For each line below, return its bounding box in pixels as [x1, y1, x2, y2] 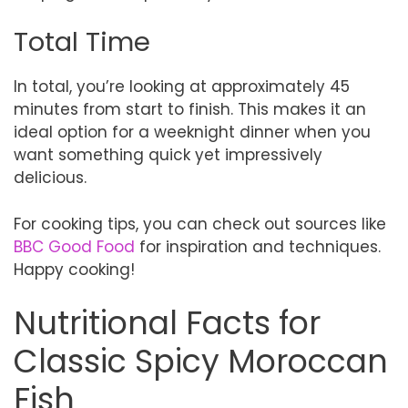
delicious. [14, 167, 87, 189]
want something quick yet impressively [14, 144, 322, 166]
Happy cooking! [14, 258, 135, 280]
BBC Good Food [14, 235, 135, 258]
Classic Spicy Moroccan [14, 339, 388, 383]
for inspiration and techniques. [135, 235, 381, 258]
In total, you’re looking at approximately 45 [14, 76, 350, 97]
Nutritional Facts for [14, 301, 321, 345]
